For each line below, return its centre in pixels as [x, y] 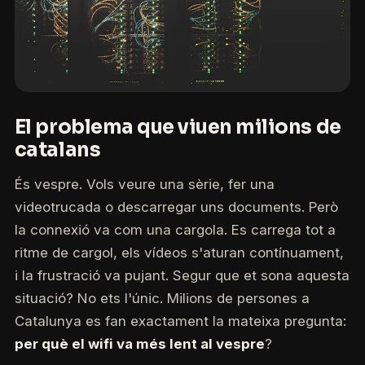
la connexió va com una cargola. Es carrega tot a [175, 230]
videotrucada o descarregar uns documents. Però [176, 207]
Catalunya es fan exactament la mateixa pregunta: [180, 321]
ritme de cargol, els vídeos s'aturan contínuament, [179, 253]
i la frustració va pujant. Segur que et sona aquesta [182, 276]
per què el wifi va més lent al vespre [139, 344]
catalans [57, 150]
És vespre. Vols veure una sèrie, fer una [144, 185]
